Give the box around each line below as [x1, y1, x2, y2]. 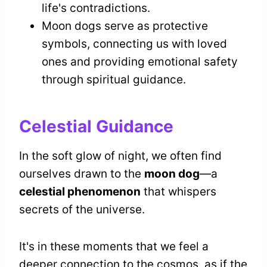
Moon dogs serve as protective [42, 18, 208, 33]
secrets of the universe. [19, 202, 145, 216]
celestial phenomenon [19, 184, 141, 198]
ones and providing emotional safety [42, 54, 238, 69]
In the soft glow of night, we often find [19, 148, 222, 163]
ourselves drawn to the [19, 166, 144, 181]
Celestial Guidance [19, 116, 173, 136]
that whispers [141, 184, 216, 198]
